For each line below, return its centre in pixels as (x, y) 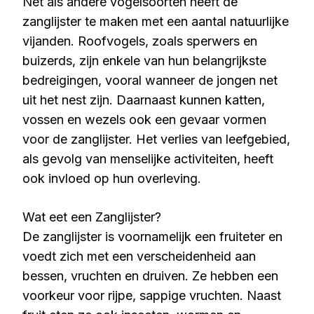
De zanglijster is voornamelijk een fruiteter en (152, 237)
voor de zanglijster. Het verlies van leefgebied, (156, 139)
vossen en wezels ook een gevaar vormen (144, 120)
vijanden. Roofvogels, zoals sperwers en (140, 41)
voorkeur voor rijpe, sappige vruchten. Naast (152, 295)
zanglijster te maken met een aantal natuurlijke (156, 21)
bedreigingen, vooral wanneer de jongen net (150, 80)
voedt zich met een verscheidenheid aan (139, 256)
